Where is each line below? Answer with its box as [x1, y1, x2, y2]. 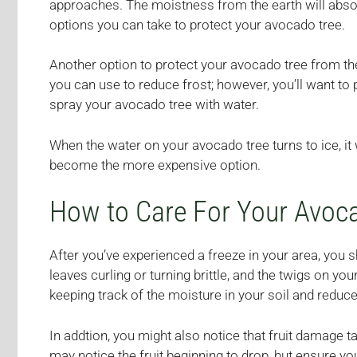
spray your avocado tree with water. [49, 96, 259, 113]
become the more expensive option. [49, 156, 261, 173]
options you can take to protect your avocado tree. [49, 16, 345, 33]
